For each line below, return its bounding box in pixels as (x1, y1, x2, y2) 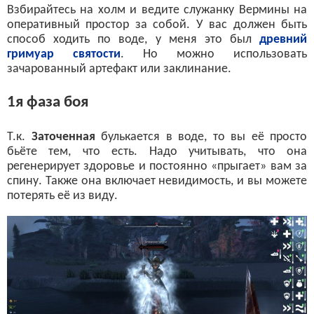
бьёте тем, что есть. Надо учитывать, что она (7, 144, 307, 158)
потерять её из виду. (7, 189, 118, 203)
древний (259, 32, 307, 46)
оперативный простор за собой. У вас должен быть (7, 18, 307, 32)
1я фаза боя (7, 94, 88, 111)
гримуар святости (7, 47, 121, 61)
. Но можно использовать (121, 47, 307, 61)
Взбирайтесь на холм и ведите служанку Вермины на (7, 3, 307, 17)
